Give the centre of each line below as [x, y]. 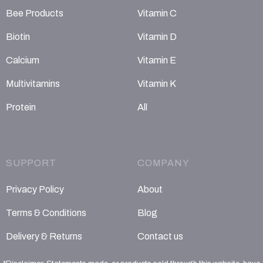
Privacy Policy [35, 190]
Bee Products [35, 14]
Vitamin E [157, 60]
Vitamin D [157, 37]
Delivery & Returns [44, 237]
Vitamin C [157, 14]
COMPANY [163, 163]
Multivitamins [33, 84]
